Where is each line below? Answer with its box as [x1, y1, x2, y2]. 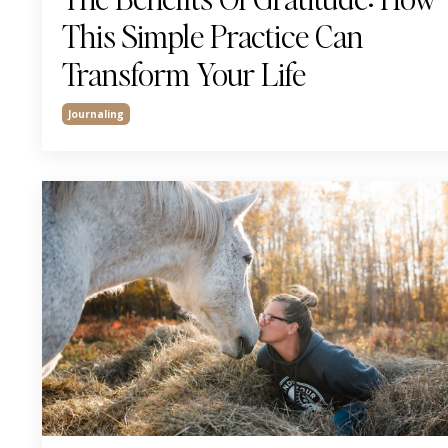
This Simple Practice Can [62, 15, 363, 57]
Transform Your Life [62, 53, 306, 95]
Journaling [68, 107, 124, 122]
